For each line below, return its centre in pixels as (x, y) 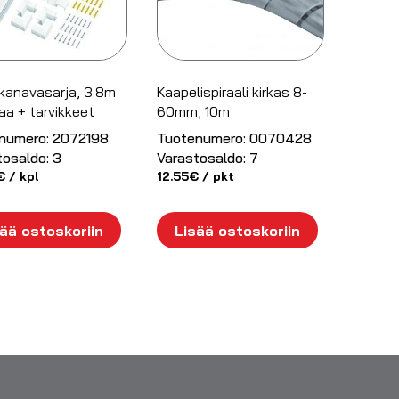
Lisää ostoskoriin (237, 230)
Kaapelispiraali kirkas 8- (232, 91)
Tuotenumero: (201, 138)
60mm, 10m (193, 111)
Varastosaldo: (201, 157)
